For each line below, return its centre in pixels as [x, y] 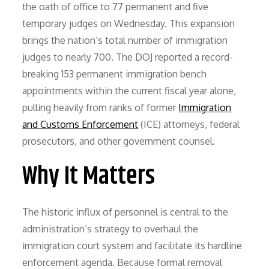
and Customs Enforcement [80, 124]
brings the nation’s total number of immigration [125, 40]
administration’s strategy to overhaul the [110, 228]
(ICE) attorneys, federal [189, 124]
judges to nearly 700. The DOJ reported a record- [128, 57]
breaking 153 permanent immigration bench [115, 74]
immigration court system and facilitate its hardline [132, 245]
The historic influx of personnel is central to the [125, 212]
